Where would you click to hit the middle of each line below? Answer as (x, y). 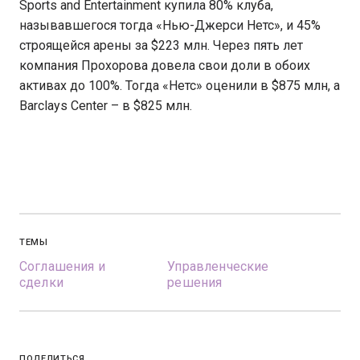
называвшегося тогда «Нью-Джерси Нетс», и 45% (170, 26)
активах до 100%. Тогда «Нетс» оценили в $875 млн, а (180, 86)
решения (195, 283)
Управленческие (218, 267)
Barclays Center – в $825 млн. (106, 106)
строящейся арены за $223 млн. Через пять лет (161, 46)
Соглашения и (62, 267)
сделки (41, 283)
